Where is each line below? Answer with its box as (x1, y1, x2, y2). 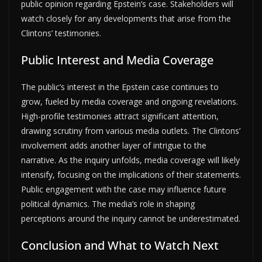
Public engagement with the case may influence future (21, 183, 226, 195)
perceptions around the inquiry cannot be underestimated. (21, 212, 240, 224)
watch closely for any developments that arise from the (21, 12, 231, 24)
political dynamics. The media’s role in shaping (21, 198, 195, 209)
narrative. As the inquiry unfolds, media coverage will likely (21, 154, 240, 166)
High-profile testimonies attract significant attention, (21, 110, 219, 122)
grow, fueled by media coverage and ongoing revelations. (21, 95, 238, 107)
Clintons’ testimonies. (21, 27, 101, 39)
